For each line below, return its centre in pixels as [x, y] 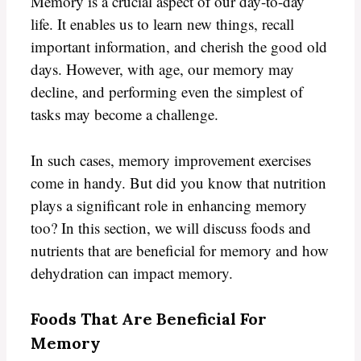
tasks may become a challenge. [124, 114]
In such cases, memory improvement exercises [171, 160]
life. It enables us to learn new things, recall [162, 24]
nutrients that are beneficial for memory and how [180, 250]
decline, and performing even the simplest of [167, 92]
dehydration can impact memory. [132, 272]
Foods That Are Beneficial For [149, 319]
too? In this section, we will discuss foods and [171, 227]
